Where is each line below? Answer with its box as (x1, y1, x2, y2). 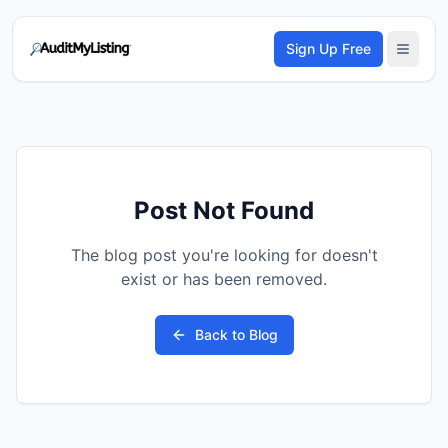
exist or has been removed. (121, 269, 327, 289)
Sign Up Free (286, 40, 371, 57)
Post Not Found (134, 196, 314, 225)
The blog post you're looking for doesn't (70, 245, 378, 265)
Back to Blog (194, 326, 278, 343)
